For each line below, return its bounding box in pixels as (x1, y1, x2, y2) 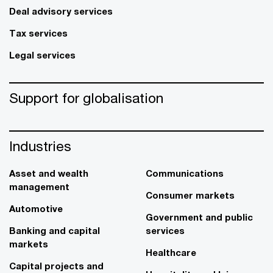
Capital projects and (9, 260, 104, 271)
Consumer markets (146, 190, 235, 200)
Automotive (9, 203, 63, 214)
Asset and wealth (9, 168, 88, 179)
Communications (146, 168, 224, 179)
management (9, 181, 69, 192)
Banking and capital (9, 225, 100, 236)
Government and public (146, 211, 253, 222)
